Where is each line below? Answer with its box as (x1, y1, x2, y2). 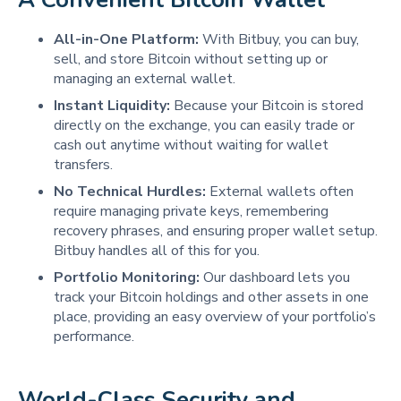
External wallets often (206, 182, 354, 202)
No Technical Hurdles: (54, 182, 206, 202)
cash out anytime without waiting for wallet (54, 135, 328, 156)
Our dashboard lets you (200, 268, 350, 288)
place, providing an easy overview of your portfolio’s (54, 307, 376, 328)
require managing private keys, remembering (54, 201, 328, 222)
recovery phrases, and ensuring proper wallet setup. (54, 221, 378, 242)
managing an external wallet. (54, 69, 235, 90)
